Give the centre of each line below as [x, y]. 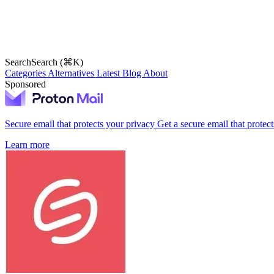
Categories [26, 73]
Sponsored [25, 84]
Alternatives [72, 73]
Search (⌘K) [57, 62]
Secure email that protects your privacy [80, 124]
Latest [109, 73]
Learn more [27, 145]
